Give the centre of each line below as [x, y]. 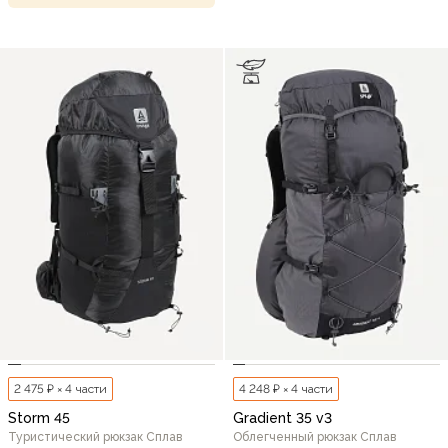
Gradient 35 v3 [282, 417]
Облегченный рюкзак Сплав [314, 436]
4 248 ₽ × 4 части [286, 388]
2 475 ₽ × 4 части [60, 388]
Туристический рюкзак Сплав [95, 436]
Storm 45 [39, 417]
